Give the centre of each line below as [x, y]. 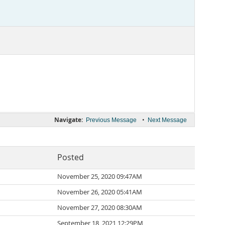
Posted [71, 157]
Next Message [167, 120]
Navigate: [69, 120]
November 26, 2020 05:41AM [100, 192]
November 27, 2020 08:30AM [100, 208]
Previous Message [111, 120]
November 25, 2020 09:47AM [100, 177]
